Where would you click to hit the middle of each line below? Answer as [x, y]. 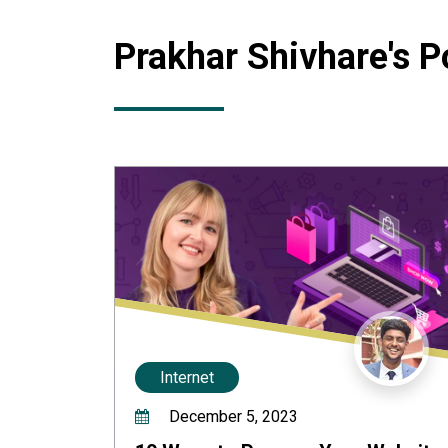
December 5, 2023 [231, 416]
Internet [187, 377]
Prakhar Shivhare [251, 57]
